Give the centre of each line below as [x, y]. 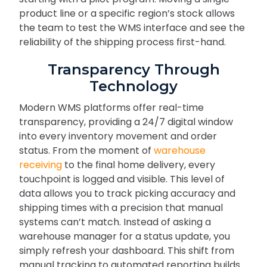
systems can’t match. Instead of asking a [115, 222]
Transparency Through [133, 69]
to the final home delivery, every [139, 164]
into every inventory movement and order [118, 136]
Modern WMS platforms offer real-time [111, 107]
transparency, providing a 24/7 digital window [126, 122]
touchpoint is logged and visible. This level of [122, 179]
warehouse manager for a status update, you [125, 236]
